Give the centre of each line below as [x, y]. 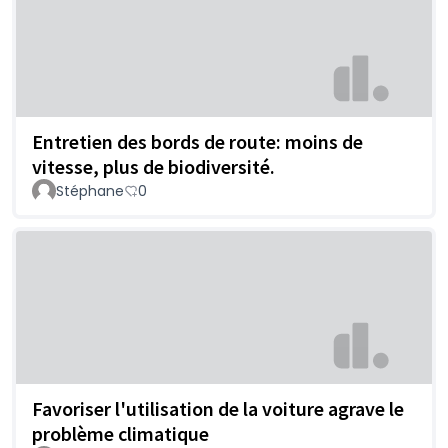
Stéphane [90, 190]
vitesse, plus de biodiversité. [153, 166]
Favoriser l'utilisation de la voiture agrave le [218, 409]
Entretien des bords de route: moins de [197, 141]
